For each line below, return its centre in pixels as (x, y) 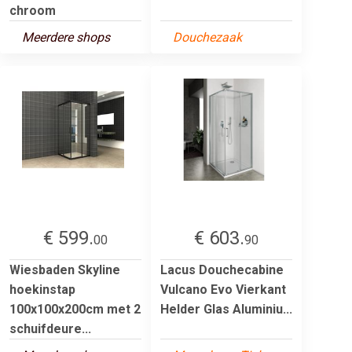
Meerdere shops (66, 37)
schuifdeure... (50, 328)
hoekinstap (42, 289)
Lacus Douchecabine (222, 269)
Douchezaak (207, 37)
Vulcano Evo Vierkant (223, 289)
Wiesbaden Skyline (65, 269)
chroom (33, 10)
